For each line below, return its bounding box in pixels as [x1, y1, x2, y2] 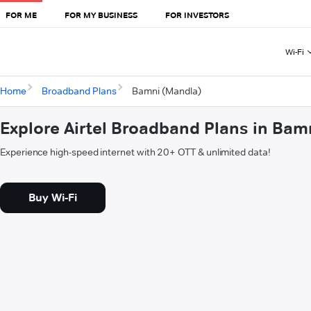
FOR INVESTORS [165, 9, 229, 20]
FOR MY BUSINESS [65, 9, 137, 20]
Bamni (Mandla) [131, 85, 201, 98]
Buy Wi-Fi [28, 191, 77, 205]
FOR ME [6, 9, 37, 20]
